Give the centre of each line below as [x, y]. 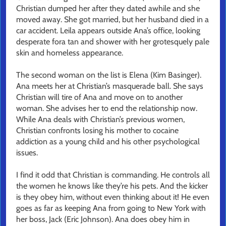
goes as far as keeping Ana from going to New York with [111, 208]
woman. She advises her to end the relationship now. [107, 108]
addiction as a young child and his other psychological [108, 142]
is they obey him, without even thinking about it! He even [113, 197]
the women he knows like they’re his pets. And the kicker [112, 186]
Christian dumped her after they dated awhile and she [108, 9]
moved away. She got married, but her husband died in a [112, 20]
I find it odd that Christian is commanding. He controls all [113, 175]
